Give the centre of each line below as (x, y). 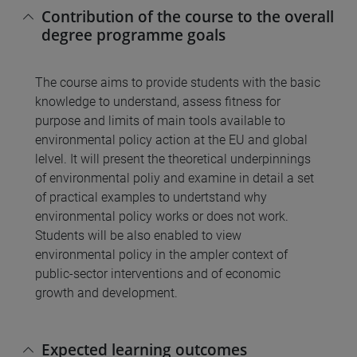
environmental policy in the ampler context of (161, 255)
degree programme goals (133, 35)
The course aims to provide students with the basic (178, 83)
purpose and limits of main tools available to (160, 121)
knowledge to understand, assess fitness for (158, 102)
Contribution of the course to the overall (188, 17)
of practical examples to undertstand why (151, 198)
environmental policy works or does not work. (162, 217)
